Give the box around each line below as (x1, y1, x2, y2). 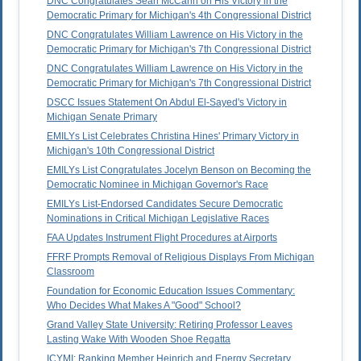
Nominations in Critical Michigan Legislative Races (47, 213, 269, 225)
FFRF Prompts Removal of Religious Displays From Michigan (47, 251, 314, 263)
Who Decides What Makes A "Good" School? (47, 300, 241, 312)
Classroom (47, 266, 94, 278)
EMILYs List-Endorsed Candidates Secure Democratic (47, 198, 283, 210)
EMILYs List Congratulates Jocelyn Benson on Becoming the (47, 164, 311, 176)
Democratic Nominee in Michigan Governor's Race (47, 179, 268, 191)
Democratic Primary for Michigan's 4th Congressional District (47, 10, 311, 22)
